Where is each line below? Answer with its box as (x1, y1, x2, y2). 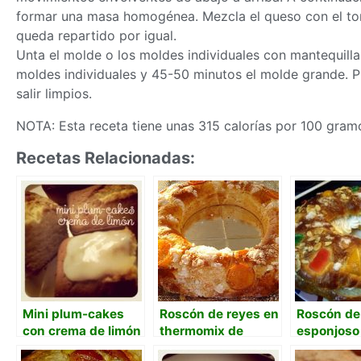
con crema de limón (23, 323, 141, 338)
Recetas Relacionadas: (16, 148, 195, 168)
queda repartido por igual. (16, 27, 176, 44)
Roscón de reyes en (160, 306, 279, 322)
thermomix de (160, 323, 243, 338)
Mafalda (160, 340, 209, 355)
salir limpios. (16, 85, 92, 102)
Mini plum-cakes (23, 306, 124, 322)
